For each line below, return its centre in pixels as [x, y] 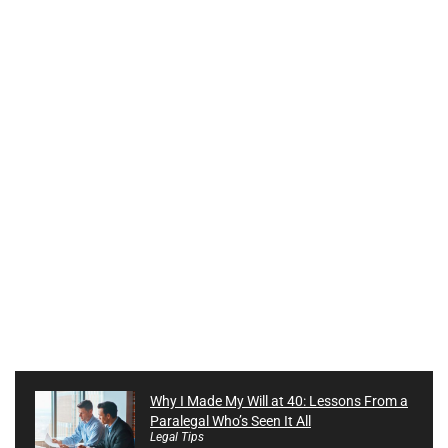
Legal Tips [177, 437]
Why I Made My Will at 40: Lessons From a [279, 401]
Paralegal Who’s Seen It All [230, 421]
